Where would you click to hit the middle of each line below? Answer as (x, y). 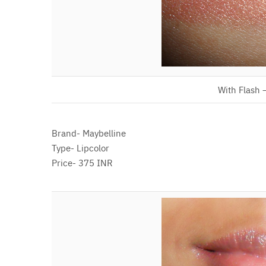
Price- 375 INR (82, 162)
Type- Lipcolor (80, 147)
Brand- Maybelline (89, 132)
